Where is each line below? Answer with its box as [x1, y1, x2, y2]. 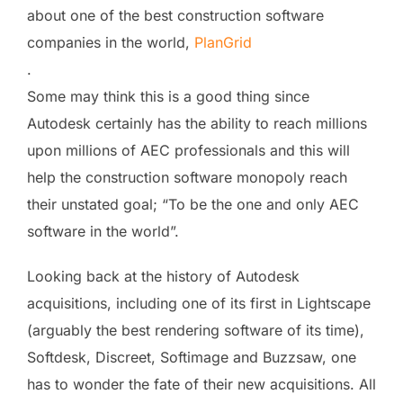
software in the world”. [27, 222, 179, 240]
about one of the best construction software [27, 6, 324, 24]
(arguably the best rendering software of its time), [27, 321, 364, 339]
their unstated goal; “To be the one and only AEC [27, 195, 359, 213]
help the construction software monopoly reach [27, 168, 347, 186]
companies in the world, [27, 33, 194, 51]
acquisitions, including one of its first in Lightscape [27, 294, 371, 312]
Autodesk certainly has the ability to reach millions [27, 114, 367, 132]
